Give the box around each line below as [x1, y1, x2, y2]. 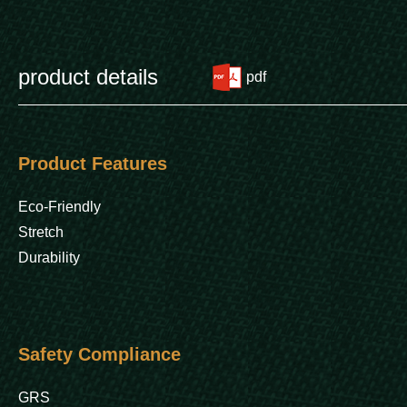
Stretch [18, 224, 64, 240]
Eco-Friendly [18, 199, 101, 214]
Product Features [18, 154, 167, 174]
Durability [18, 250, 80, 265]
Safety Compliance [18, 344, 181, 364]
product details [18, 65, 158, 89]
